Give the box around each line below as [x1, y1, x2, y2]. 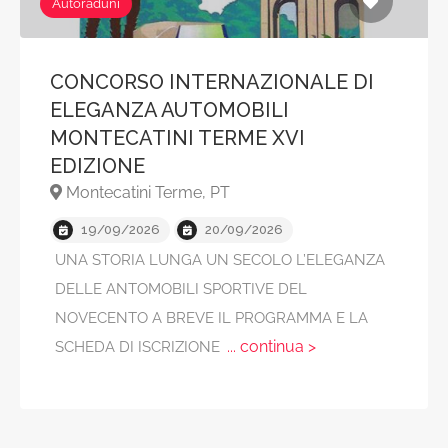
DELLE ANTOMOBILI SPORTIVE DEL [55, 280, 307, 298]
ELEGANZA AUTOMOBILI [50, 98, 289, 122]
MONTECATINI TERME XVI [50, 126, 305, 150]
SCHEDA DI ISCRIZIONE [55, 338, 224, 356]
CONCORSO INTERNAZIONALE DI [50, 70, 374, 94]
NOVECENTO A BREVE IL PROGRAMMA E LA [55, 309, 368, 327]
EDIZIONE [50, 154, 145, 178]
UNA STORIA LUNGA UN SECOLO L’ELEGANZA [55, 251, 385, 269]
